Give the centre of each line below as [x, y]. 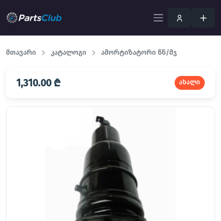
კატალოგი [69, 53]
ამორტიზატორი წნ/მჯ [139, 53]
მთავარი [21, 53]
